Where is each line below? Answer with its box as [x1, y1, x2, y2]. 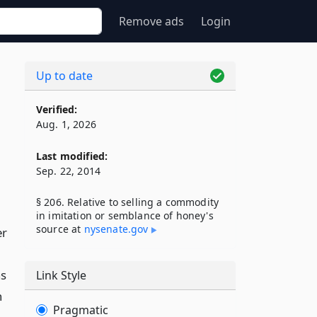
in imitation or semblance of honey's [36, 209, 214, 222]
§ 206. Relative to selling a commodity [36, 195, 219, 209]
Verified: [36, 103, 78, 116]
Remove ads [119, 13, 184, 29]
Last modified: [36, 149, 108, 163]
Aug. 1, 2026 [36, 117, 96, 131]
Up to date [36, 68, 93, 83]
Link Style [36, 267, 86, 283]
